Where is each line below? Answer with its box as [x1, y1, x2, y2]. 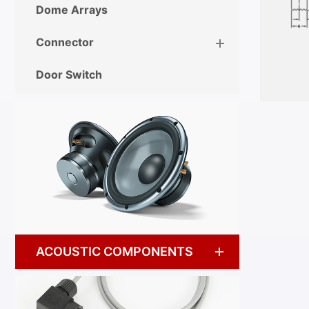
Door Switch [36, 67, 102, 81]
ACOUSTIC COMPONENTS [36, 243, 193, 259]
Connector [36, 34, 94, 49]
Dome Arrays [36, 2, 108, 17]
